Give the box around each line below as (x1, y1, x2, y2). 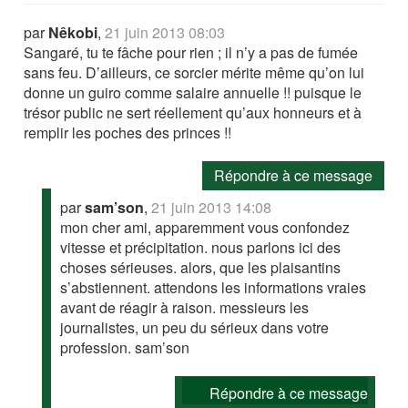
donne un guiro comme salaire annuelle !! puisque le (24, 81, 362, 103)
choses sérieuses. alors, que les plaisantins (60, 256, 342, 278)
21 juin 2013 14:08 (151, 196, 272, 218)
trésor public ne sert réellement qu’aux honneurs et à (24, 101, 362, 123)
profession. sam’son (60, 336, 190, 358)
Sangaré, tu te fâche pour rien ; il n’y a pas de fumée (24, 41, 359, 63)
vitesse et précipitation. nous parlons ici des (60, 236, 342, 258)
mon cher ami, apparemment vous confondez (60, 216, 351, 238)
